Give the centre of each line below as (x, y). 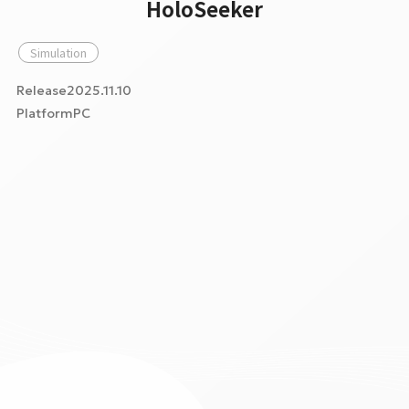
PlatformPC (53, 113)
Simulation (58, 52)
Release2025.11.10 (74, 90)
